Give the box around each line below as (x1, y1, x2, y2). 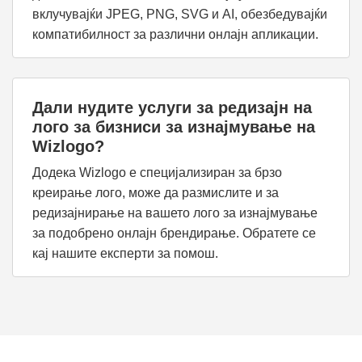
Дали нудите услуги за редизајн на (32, 99, 312, 116)
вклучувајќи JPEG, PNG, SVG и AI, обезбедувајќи (32, 7, 327, 21)
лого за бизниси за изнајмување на (32, 118, 315, 136)
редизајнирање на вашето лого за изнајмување (32, 206, 318, 220)
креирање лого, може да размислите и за (32, 186, 279, 200)
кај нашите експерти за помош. (32, 246, 218, 260)
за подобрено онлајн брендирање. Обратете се (32, 226, 316, 240)
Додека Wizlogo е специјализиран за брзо (32, 166, 282, 179)
